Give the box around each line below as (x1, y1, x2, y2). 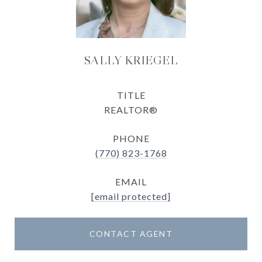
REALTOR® (104, 104, 158, 115)
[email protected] (91, 191, 171, 202)
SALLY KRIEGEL (84, 53, 178, 68)
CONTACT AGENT (89, 229, 173, 239)
